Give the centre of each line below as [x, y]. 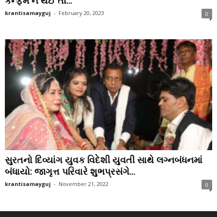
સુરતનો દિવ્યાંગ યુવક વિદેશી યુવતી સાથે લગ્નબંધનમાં [104, 160]
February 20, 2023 [81, 13]
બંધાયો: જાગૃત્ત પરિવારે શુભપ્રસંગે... [70, 171]
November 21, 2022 [84, 184]
